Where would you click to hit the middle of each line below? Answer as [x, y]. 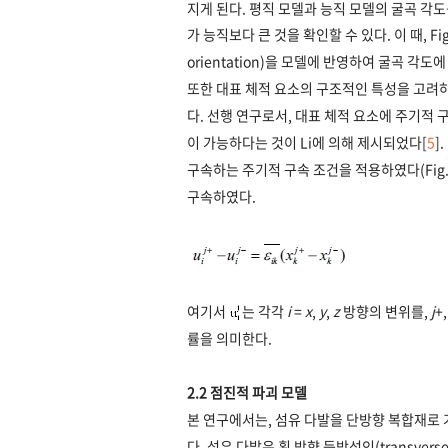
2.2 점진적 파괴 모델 [247, 392]
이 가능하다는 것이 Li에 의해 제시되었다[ [307, 142]
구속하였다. [221, 196]
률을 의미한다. [229, 338]
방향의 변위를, [387, 311]
